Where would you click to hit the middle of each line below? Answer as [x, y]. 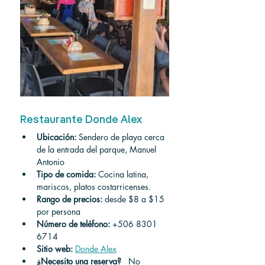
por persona [59, 211]
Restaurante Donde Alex [81, 120]
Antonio [51, 162]
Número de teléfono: [73, 224]
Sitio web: [55, 249]
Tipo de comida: [66, 174]
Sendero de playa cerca [122, 137]
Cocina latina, [123, 174]
